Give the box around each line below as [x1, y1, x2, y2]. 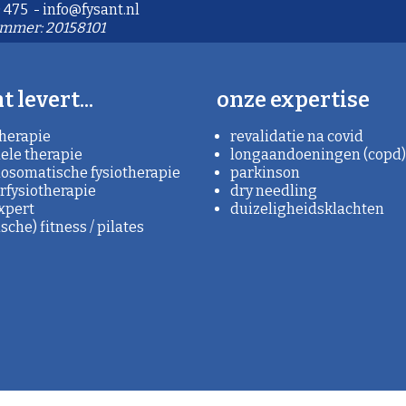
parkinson [230, 163, 300, 181]
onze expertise [217, 86, 370, 112]
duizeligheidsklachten [230, 199, 384, 217]
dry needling [230, 181, 317, 199]
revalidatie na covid [230, 127, 363, 145]
